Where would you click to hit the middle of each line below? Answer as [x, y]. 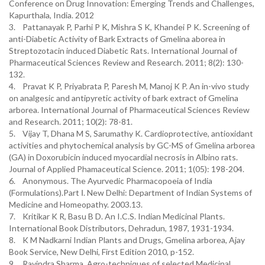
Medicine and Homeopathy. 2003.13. [76, 204]
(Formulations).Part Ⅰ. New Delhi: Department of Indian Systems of [130, 193]
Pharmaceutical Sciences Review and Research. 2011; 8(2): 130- [126, 62]
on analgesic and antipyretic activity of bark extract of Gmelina [124, 98]
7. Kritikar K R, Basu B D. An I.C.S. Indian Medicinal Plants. [117, 216]
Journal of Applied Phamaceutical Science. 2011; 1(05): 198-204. [127, 169]
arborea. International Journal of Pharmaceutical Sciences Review [129, 110]
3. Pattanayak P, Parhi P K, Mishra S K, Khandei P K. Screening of [129, 27]
